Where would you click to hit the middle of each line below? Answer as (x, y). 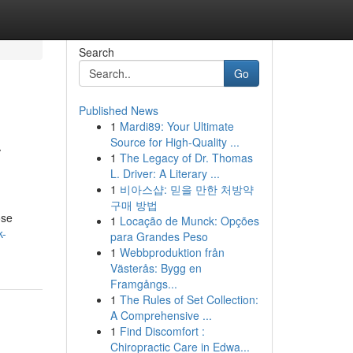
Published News (118, 110)
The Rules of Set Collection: (189, 299)
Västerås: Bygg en (156, 268)
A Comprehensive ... (161, 315)
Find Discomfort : (162, 331)
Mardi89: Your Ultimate (176, 126)
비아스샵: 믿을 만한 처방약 (186, 189)
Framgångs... (143, 284)
